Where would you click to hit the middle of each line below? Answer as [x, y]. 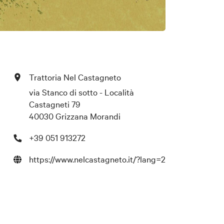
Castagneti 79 [54, 103]
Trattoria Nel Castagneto [75, 76]
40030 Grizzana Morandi [74, 115]
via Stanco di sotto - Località [81, 91]
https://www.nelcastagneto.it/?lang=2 [97, 158]
